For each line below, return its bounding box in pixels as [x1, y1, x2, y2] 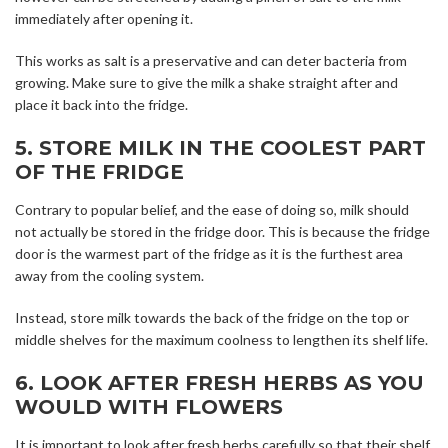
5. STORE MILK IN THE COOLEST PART [15, 136, 426, 161]
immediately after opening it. [15, 10, 193, 28]
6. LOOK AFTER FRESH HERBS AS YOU [15, 371, 424, 396]
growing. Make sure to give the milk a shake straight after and [15, 74, 398, 92]
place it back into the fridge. [15, 96, 188, 114]
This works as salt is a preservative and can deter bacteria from [15, 52, 407, 70]
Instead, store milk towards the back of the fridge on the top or [15, 309, 409, 327]
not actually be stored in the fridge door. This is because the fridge [15, 223, 430, 241]
